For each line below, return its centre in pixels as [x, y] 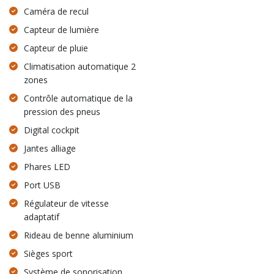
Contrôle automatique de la [79, 98]
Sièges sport [49, 253]
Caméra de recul [57, 11]
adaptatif [42, 217]
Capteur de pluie [56, 48]
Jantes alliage [50, 148]
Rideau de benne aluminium [79, 235]
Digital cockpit [52, 130]
